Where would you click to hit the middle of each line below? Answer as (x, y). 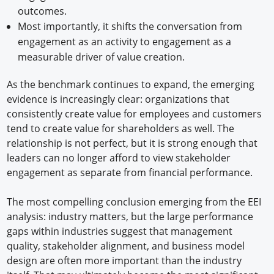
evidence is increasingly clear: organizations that (118, 99)
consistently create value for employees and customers (135, 114)
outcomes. (42, 11)
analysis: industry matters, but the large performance (130, 217)
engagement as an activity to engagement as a (124, 42)
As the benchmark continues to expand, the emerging (131, 85)
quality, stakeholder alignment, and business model (126, 246)
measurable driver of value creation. (101, 57)
